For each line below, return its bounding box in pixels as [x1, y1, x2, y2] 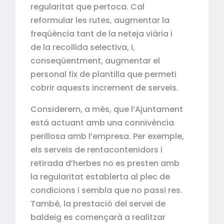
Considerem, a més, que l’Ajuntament [30, 103, 183, 115]
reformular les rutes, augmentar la [30, 14, 170, 26]
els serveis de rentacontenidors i [30, 144, 163, 155]
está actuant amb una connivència [30, 117, 174, 128]
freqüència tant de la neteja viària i [30, 28, 173, 39]
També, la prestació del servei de [30, 198, 166, 209]
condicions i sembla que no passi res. [30, 184, 183, 196]
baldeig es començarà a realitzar [30, 211, 166, 223]
